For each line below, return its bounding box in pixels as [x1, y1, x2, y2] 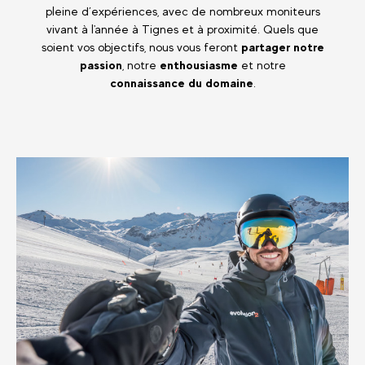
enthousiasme [159, 57, 238, 72]
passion [79, 57, 122, 72]
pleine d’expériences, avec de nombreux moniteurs [45, 3, 320, 18]
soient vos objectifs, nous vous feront [41, 39, 241, 54]
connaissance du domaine [109, 75, 253, 90]
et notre [237, 57, 286, 72]
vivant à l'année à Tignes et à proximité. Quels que [46, 21, 319, 36]
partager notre [240, 39, 324, 54]
